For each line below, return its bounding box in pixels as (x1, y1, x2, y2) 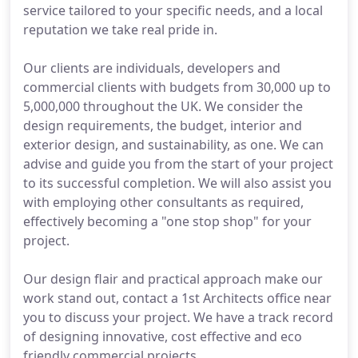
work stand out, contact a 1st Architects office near (23, 289, 332, 307)
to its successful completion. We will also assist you (23, 174, 332, 192)
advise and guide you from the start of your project (23, 155, 333, 173)
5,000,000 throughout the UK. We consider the (23, 97, 303, 115)
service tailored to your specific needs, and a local (23, 2, 323, 19)
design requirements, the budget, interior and (23, 117, 302, 134)
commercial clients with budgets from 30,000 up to (23, 78, 331, 96)
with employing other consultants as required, (23, 193, 304, 211)
